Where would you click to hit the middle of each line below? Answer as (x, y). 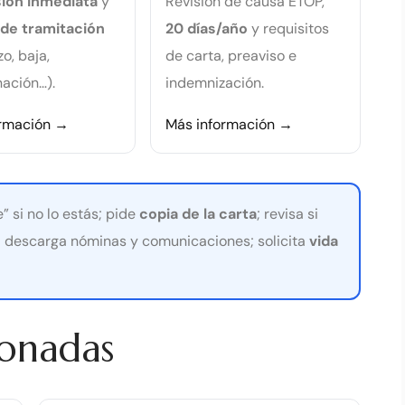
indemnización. (215, 82)
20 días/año (207, 28)
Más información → (230, 124)
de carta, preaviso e (231, 55)
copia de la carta (198, 213)
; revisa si (288, 213)
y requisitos (289, 28)
